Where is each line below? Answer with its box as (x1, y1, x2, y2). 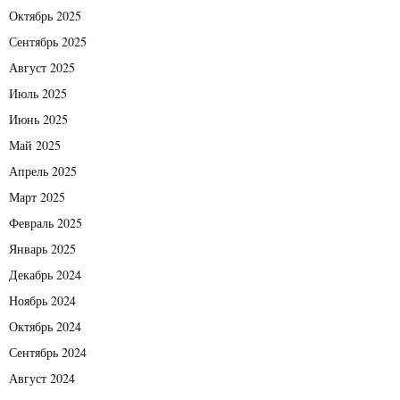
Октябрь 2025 (9, 6, 81, 24)
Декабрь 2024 (9, 265, 81, 283)
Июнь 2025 (9, 110, 68, 128)
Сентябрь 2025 (9, 32, 87, 50)
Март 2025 (9, 187, 65, 205)
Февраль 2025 (9, 213, 82, 231)
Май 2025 (9, 136, 61, 154)
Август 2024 (9, 369, 75, 387)
